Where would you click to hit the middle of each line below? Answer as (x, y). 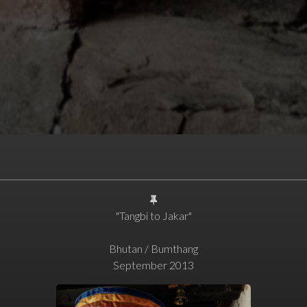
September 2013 (153, 265)
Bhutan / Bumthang (153, 248)
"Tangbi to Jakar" (153, 215)
